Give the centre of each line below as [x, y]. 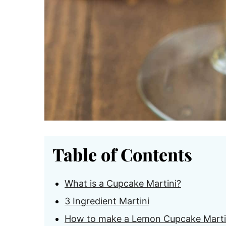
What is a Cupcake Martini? [123, 184]
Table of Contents [122, 155]
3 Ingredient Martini [107, 201]
